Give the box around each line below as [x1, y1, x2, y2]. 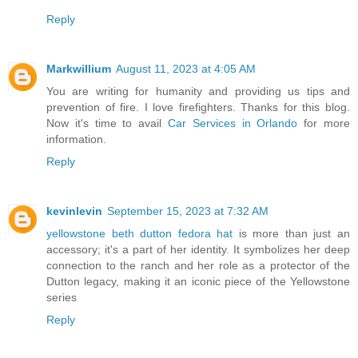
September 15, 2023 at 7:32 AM [107, 204, 268, 217]
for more [297, 116, 351, 129]
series [46, 290, 77, 304]
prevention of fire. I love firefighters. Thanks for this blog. [46, 100, 350, 113]
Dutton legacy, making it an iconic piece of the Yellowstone [46, 274, 350, 288]
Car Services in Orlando [168, 116, 298, 129]
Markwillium [46, 62, 111, 75]
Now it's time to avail [46, 116, 168, 129]
